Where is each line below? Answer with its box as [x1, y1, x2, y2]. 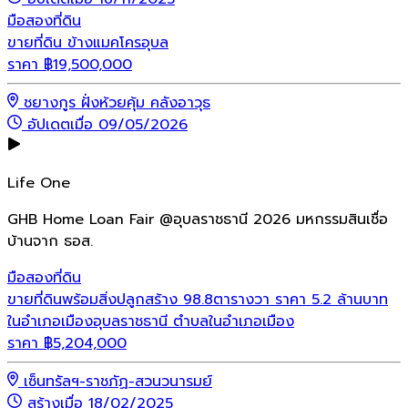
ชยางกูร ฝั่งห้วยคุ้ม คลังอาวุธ [24, 92, 210, 115]
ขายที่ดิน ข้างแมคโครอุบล [7, 32, 168, 55]
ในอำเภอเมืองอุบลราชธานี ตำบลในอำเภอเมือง [7, 311, 294, 333]
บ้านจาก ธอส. [7, 230, 93, 253]
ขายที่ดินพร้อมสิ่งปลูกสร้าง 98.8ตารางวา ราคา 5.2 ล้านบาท [7, 289, 388, 311]
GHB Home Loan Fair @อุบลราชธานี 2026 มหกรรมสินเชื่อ [7, 209, 388, 231]
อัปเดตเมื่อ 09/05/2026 [27, 114, 188, 137]
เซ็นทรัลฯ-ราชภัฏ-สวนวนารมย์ [24, 371, 212, 393]
